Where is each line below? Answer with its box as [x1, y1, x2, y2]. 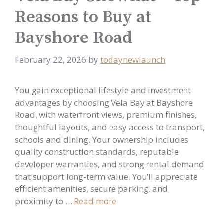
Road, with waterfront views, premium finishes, [15, 109, 197, 120]
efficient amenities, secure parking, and [15, 183, 168, 194]
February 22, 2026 [15, 54, 86, 65]
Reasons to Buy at [15, 6, 151, 28]
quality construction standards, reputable [15, 146, 179, 157]
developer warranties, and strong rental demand [15, 158, 204, 170]
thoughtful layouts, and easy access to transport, [15, 121, 205, 133]
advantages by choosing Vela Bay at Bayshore [15, 97, 193, 108]
